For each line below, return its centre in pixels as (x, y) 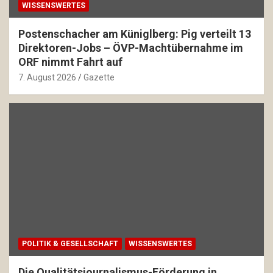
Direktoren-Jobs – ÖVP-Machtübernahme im (131, 48)
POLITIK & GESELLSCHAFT (70, 244)
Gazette (99, 78)
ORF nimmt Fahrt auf (70, 62)
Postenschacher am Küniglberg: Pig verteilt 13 (135, 34)
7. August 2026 (47, 78)
